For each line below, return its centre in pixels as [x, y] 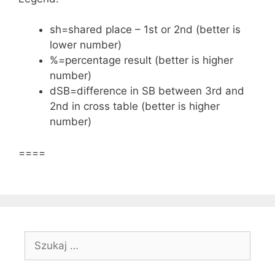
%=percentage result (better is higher [141, 60]
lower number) [86, 45]
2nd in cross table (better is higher [135, 106]
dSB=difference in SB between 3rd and [147, 91]
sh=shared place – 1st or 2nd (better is [145, 29]
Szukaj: [42, 238]
